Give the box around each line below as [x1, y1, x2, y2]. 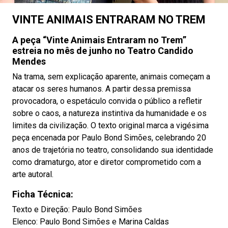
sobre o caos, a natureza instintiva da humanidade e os [12, 108, 207, 118]
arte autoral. [12, 169, 53, 179]
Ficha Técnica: [12, 189, 73, 199]
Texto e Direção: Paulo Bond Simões [12, 205, 142, 214]
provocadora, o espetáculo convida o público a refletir [12, 96, 202, 106]
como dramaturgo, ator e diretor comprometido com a [12, 157, 201, 167]
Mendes [12, 56, 46, 67]
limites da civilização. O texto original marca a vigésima [12, 121, 209, 130]
